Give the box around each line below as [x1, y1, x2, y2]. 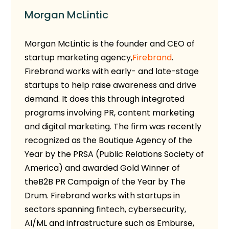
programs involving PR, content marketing [25, 106, 195, 119]
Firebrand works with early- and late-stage [25, 65, 199, 77]
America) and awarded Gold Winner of [25, 162, 180, 174]
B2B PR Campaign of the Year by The [38, 175, 186, 188]
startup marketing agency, [25, 51, 133, 63]
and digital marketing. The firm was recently [25, 120, 202, 132]
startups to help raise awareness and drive [25, 79, 197, 91]
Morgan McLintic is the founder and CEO [25, 37, 187, 50]
